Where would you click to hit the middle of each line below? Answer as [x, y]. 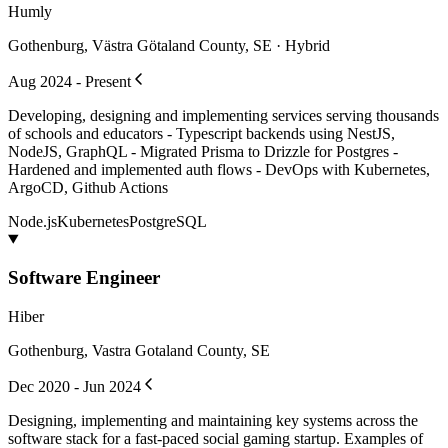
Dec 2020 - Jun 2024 [74, 386]
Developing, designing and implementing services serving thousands [223, 115]
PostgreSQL [168, 221]
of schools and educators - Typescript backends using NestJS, [201, 133]
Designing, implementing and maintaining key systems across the [213, 420]
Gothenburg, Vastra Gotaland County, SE [139, 350]
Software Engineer [84, 278]
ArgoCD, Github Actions [88, 187]
